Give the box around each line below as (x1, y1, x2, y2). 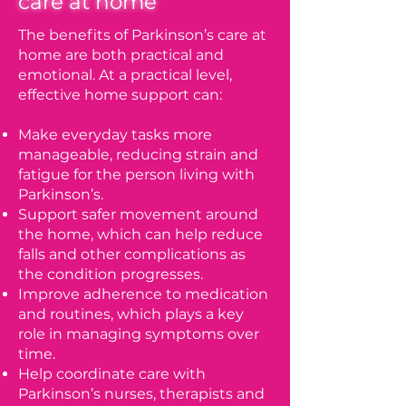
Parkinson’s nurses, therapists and (18, 385, 265, 402)
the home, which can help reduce (18, 226, 263, 243)
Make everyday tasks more (18, 126, 212, 143)
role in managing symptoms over (18, 325, 259, 343)
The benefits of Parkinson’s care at (18, 26, 266, 43)
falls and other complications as (18, 246, 246, 263)
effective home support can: (18, 86, 222, 103)
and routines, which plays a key (18, 305, 244, 323)
